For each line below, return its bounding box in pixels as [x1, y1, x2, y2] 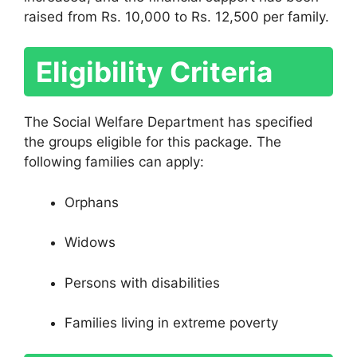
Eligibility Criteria [36, 55, 273, 89]
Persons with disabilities [65, 274, 220, 291]
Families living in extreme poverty [65, 315, 278, 331]
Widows [65, 234, 116, 251]
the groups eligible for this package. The [24, 134, 281, 151]
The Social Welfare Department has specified [24, 114, 313, 131]
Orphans [65, 194, 119, 210]
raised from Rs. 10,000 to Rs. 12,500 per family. [24, 8, 329, 25]
